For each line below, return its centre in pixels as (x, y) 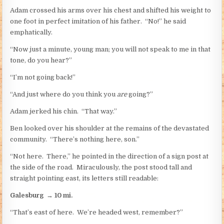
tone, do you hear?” (41, 60)
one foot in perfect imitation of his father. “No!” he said (98, 21)
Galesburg (28, 195)
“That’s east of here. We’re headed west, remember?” (97, 212)
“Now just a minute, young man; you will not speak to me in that (110, 49)
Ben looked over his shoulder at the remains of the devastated (110, 128)
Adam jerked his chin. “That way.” (64, 111)
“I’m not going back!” (43, 77)
